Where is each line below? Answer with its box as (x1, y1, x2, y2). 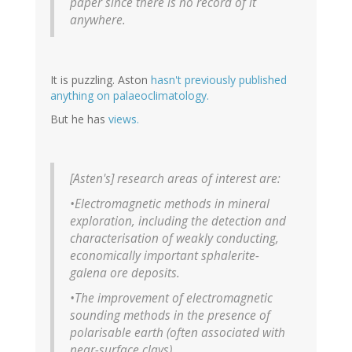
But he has (50, 112, 108, 127)
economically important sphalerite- (70, 247, 259, 265)
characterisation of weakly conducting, (70, 230, 279, 247)
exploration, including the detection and (70, 213, 286, 230)
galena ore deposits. (70, 265, 180, 282)
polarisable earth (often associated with (70, 324, 285, 342)
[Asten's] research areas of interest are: (70, 170, 280, 188)
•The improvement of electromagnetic (70, 290, 273, 307)
